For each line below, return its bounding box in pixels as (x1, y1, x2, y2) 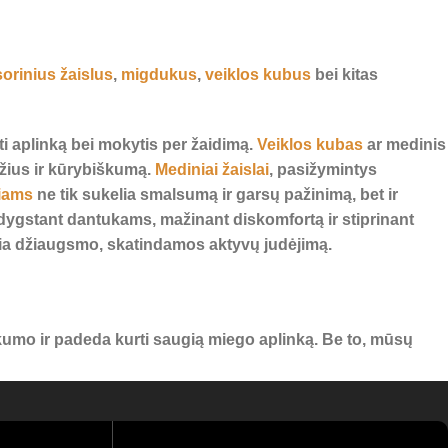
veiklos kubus (205, 66, 311, 84)
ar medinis (363, 136, 446, 154)
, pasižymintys (269, 161, 377, 179)
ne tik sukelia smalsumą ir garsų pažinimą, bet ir (33, 186, 398, 204)
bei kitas (311, 66, 378, 84)
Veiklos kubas (257, 136, 363, 154)
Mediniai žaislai (155, 161, 269, 179)
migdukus (121, 66, 197, 84)
